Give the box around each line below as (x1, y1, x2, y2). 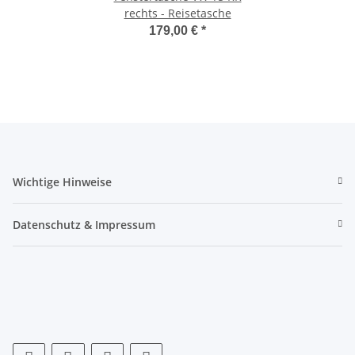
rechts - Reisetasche (124, 5, 231, 21)
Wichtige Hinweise (13, 174, 112, 189)
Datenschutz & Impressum (13, 216, 155, 232)
